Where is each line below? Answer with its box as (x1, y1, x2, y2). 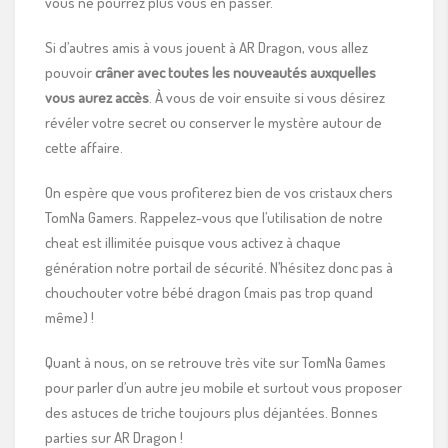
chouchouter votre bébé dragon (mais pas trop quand (45, 282, 373, 302)
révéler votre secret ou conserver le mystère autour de (45, 112, 382, 132)
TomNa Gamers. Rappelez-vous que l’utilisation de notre (45, 207, 383, 227)
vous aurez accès (45, 87, 149, 107)
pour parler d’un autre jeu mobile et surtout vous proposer (45, 377, 402, 397)
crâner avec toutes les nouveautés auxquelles (95, 62, 376, 82)
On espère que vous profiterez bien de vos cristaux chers (45, 182, 393, 202)
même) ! (45, 307, 94, 327)
